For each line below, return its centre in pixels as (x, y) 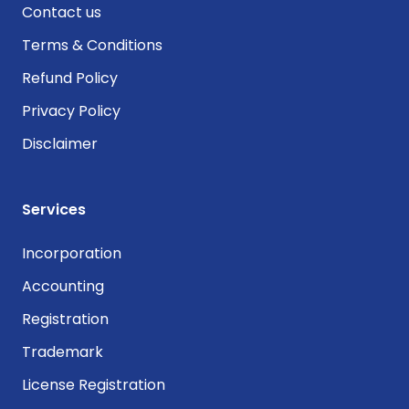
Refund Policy (70, 78)
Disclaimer (60, 144)
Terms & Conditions (92, 45)
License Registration (94, 385)
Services (54, 210)
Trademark (63, 352)
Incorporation (72, 253)
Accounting (63, 286)
